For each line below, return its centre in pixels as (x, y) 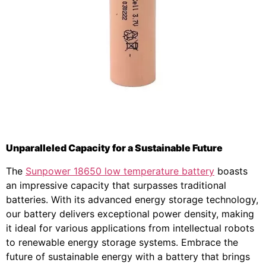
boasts (231, 171)
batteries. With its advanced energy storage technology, (132, 199)
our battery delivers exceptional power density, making (130, 213)
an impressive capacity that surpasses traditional (116, 185)
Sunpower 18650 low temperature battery (120, 171)
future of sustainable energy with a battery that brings (128, 256)
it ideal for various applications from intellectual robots (130, 228)
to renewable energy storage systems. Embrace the (122, 242)
